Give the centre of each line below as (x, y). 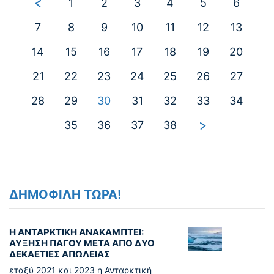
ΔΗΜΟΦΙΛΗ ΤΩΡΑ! (65, 195)
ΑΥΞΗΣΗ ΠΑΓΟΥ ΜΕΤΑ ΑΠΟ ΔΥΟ (82, 243)
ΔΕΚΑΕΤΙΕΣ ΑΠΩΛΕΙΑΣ (60, 254)
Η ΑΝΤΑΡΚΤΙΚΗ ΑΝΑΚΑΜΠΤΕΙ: (76, 232)
